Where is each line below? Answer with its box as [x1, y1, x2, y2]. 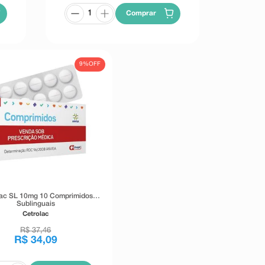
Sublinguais [16, 201, 55, 208]
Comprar [126, 9, 157, 17]
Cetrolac [22, 211, 49, 218]
